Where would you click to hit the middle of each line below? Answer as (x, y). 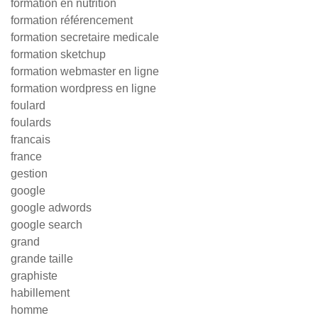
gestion (29, 174)
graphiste (34, 276)
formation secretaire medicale (85, 37)
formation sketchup (58, 54)
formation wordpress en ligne (83, 88)
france (26, 157)
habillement (40, 293)
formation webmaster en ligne (85, 71)
